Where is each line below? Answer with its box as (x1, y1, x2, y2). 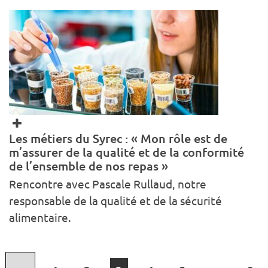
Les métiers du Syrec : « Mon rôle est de (9, 132, 227, 146)
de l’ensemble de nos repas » (9, 159, 168, 173)
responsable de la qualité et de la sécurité (9, 194, 222, 208)
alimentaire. (9, 211, 71, 225)
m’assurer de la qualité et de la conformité (9, 145, 244, 160)
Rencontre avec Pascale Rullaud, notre (9, 178, 206, 191)
